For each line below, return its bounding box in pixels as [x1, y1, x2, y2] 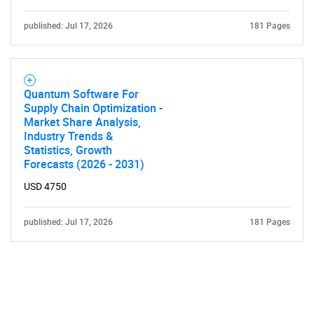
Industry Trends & [24, 128, 113, 144]
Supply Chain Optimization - [24, 100, 163, 116]
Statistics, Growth [24, 142, 112, 158]
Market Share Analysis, [24, 114, 141, 130]
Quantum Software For [24, 86, 139, 102]
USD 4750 [24, 181, 67, 192]
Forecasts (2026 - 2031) [24, 156, 144, 172]
